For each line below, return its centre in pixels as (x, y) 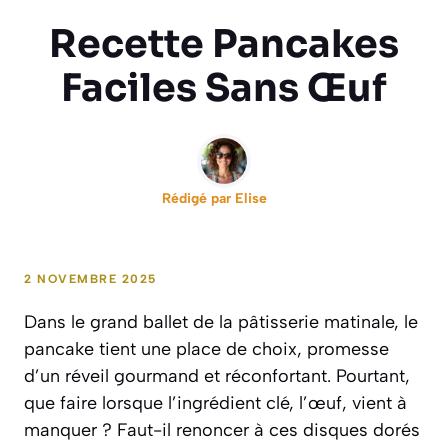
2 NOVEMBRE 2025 (90, 279)
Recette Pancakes (224, 44)
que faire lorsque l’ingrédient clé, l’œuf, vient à (215, 403)
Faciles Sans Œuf (224, 88)
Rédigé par (198, 199)
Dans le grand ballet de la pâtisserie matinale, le (221, 322)
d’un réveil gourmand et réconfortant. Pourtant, (217, 376)
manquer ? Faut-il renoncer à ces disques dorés (222, 430)
